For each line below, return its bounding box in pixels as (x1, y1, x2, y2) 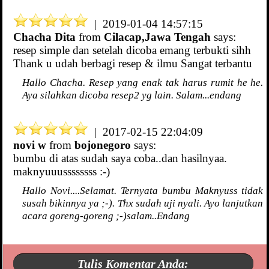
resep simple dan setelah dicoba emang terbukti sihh (13, 44, 251, 57)
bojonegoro (74, 139, 131, 152)
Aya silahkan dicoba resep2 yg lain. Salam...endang (22, 89, 241, 101)
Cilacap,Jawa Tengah (104, 31, 211, 44)
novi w (13, 139, 49, 152)
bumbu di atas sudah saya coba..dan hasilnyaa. (13, 152, 227, 165)
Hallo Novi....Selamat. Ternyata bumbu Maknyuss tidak (22, 184, 264, 197)
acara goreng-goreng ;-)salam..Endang (22, 210, 190, 222)
